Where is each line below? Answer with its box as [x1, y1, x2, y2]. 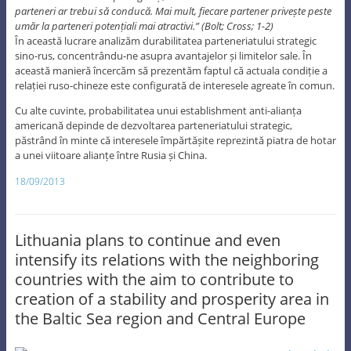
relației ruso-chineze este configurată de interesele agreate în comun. [14, 78, 335, 92]
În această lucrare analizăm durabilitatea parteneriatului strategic [14, 33, 317, 48]
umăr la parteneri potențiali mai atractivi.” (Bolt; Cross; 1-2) [14, 18, 273, 33]
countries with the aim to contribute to [14, 268, 294, 290]
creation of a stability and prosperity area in [14, 288, 329, 309]
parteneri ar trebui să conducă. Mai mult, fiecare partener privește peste [14, 3, 331, 18]
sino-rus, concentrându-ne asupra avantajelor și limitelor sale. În [14, 48, 312, 63]
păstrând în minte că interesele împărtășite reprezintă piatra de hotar [14, 132, 336, 147]
